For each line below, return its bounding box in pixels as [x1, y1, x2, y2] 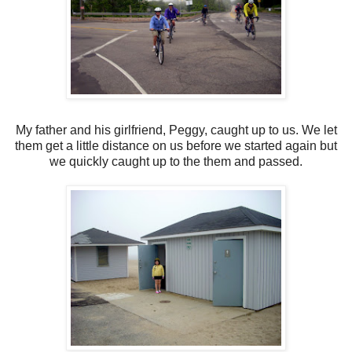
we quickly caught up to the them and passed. [49, 155, 302, 169]
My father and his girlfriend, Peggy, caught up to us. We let [15, 123, 337, 137]
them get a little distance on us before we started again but [15, 139, 337, 153]
